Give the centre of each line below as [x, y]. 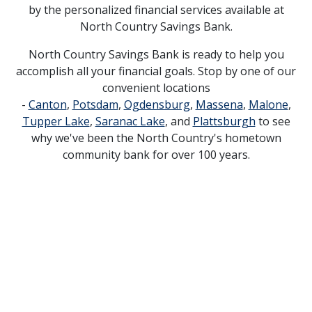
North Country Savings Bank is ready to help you [156, 55]
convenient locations [156, 88]
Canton [47, 105]
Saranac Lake [130, 122]
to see [273, 122]
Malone [268, 105]
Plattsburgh [224, 122]
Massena [219, 105]
